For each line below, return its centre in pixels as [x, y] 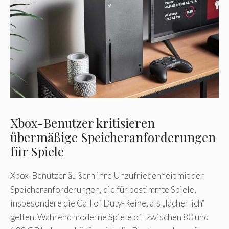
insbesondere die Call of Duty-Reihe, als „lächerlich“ [108, 203]
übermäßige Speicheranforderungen [113, 137]
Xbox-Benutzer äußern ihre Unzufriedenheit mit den [108, 175]
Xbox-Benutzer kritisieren [83, 122]
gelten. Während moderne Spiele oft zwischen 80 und [109, 217]
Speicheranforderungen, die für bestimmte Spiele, [103, 189]
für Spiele [37, 151]
